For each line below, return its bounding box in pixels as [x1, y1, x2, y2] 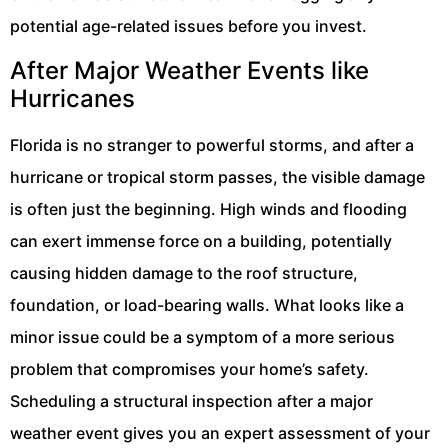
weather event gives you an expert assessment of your [10, 422, 430, 443]
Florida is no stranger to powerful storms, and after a [10, 134, 414, 155]
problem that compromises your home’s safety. [10, 358, 369, 379]
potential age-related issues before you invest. [10, 16, 367, 37]
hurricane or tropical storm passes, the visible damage [10, 166, 425, 187]
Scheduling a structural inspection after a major [10, 390, 373, 411]
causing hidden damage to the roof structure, [10, 262, 358, 283]
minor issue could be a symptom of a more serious [10, 326, 395, 347]
